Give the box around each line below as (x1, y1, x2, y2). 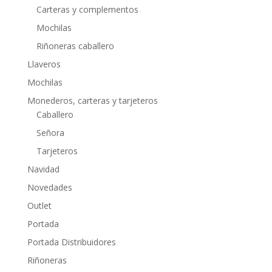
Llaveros (27, 58, 61, 70)
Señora (36, 126, 64, 138)
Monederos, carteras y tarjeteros (27, 94, 158, 106)
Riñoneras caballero (36, 39, 114, 52)
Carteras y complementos (36, 3, 138, 15)
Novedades (27, 181, 72, 193)
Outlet (27, 199, 52, 211)
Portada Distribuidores (27, 236, 116, 248)
